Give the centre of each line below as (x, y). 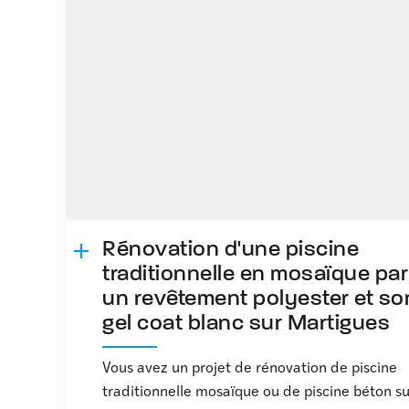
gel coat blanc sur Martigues (246, 325)
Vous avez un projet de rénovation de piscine (250, 369)
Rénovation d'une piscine (231, 251)
